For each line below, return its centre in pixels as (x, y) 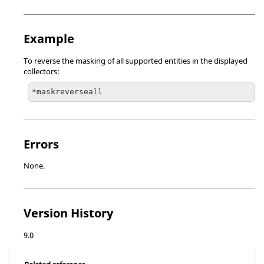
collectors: (42, 71)
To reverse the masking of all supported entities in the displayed (136, 60)
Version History (68, 213)
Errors (41, 144)
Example (49, 39)
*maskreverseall (67, 92)
